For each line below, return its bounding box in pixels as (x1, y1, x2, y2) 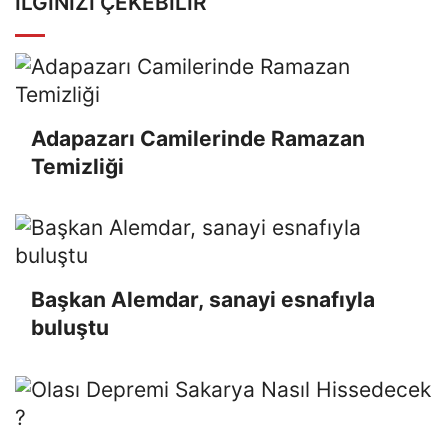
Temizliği (31, 153, 124, 179)
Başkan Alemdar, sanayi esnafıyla (31, 287, 375, 313)
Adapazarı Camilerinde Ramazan (31, 125, 365, 151)
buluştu (31, 315, 109, 341)
